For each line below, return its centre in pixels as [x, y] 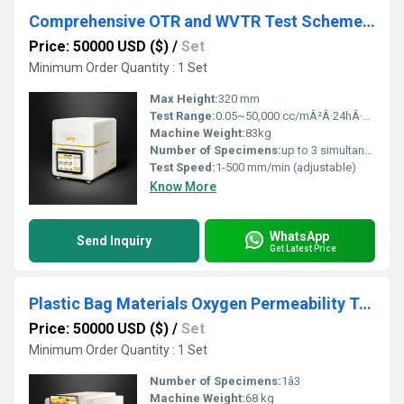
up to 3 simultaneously [323, 150]
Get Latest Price [303, 248]
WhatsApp [299, 236]
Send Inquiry [114, 241]
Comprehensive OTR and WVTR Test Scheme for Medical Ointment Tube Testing [369, 21]
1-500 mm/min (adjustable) [286, 167]
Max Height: [184, 99]
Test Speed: [183, 167]
